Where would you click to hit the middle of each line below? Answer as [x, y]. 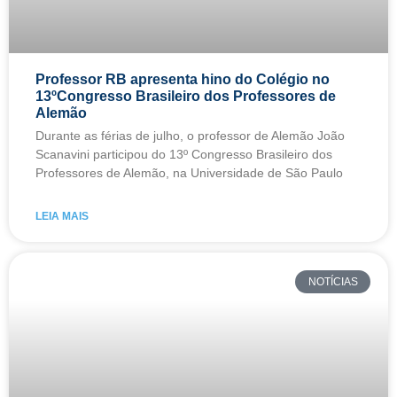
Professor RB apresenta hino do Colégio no [183, 79]
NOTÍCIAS [333, 282]
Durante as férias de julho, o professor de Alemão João [190, 135]
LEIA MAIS [62, 216]
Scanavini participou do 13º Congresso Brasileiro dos [184, 154]
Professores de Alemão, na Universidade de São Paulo [189, 172]
